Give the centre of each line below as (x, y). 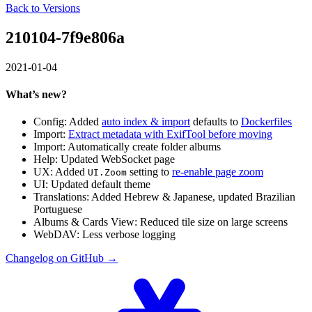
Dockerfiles (266, 122)
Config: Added (68, 122)
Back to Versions (43, 8)
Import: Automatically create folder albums (127, 147)
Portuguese (58, 210)
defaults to (216, 122)
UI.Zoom (107, 173)
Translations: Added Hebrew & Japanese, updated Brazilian (164, 197)
